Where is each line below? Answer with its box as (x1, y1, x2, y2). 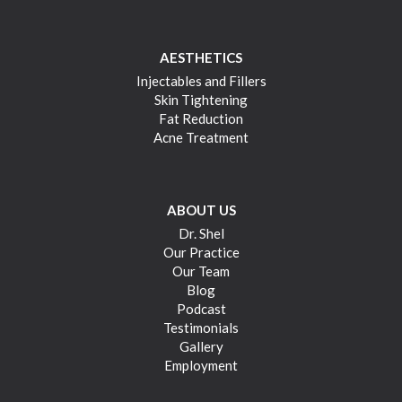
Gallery (179, 338, 223, 355)
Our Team (172, 263, 230, 280)
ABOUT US (166, 202, 236, 219)
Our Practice (162, 244, 240, 261)
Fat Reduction (159, 109, 243, 127)
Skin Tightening (154, 91, 248, 108)
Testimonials (163, 319, 239, 336)
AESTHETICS (160, 48, 242, 66)
